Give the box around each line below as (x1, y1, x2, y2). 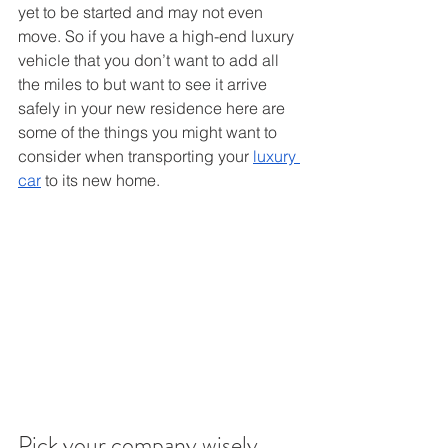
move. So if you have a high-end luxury (18, 26, 298, 46)
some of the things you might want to (18, 122, 281, 142)
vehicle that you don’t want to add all (18, 50, 283, 70)
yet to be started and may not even (18, 2, 267, 22)
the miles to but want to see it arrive (18, 74, 271, 94)
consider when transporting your (18, 146, 253, 166)
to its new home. (41, 170, 164, 190)
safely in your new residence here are (18, 98, 289, 118)
